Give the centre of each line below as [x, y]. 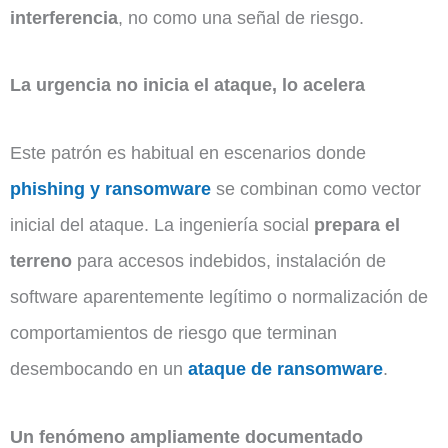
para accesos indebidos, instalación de [229, 261]
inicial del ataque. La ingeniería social [162, 225]
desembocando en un [99, 369]
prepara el [357, 225]
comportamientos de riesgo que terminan [173, 333]
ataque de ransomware [285, 369]
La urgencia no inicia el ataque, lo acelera [187, 85]
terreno [41, 261]
